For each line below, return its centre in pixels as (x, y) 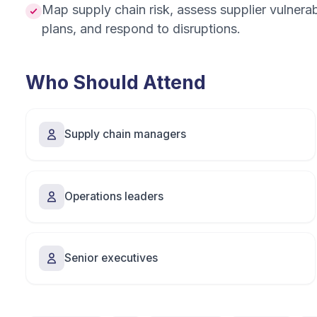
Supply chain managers (125, 134)
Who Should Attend (116, 82)
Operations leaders (114, 196)
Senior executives (111, 258)
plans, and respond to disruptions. (141, 29)
